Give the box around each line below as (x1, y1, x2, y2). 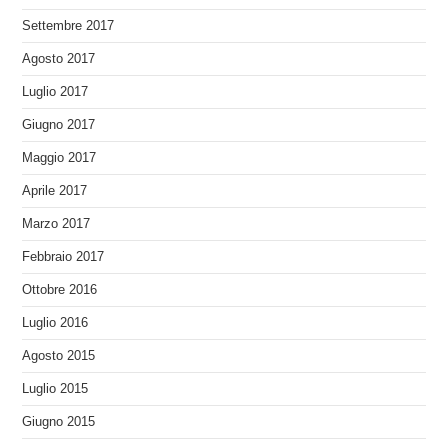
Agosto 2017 (22, 51, 96, 66)
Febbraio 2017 (22, 249, 105, 264)
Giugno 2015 (22, 414, 96, 429)
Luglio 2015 (22, 381, 89, 396)
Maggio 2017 (22, 150, 97, 165)
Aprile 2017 (22, 183, 88, 198)
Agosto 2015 (22, 348, 96, 363)
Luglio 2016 (22, 315, 89, 330)
